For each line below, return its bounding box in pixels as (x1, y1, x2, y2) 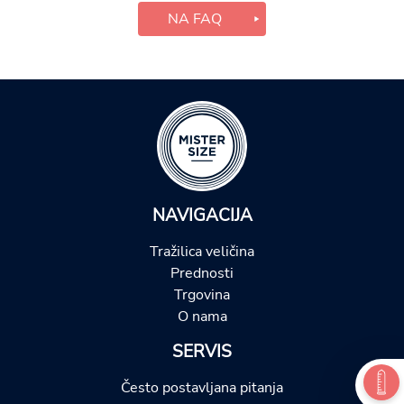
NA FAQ (168, 8, 222, 29)
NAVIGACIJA (151, 203, 252, 227)
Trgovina (174, 284, 230, 305)
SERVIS (172, 339, 232, 363)
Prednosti (170, 262, 234, 283)
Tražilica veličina (150, 241, 254, 262)
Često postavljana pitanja (121, 377, 283, 398)
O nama (177, 306, 227, 326)
